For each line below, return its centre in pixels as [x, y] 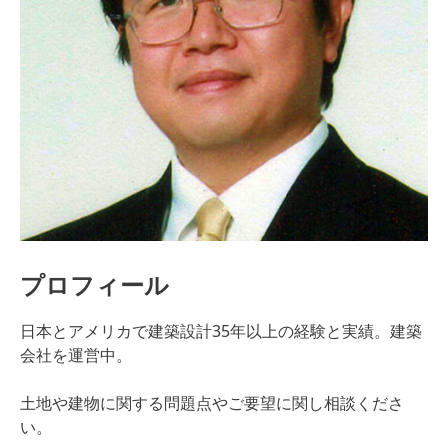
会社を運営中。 [76, 355]
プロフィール [94, 284]
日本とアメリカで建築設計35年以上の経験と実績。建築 [221, 331]
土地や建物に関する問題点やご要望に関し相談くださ [212, 403]
